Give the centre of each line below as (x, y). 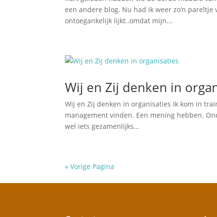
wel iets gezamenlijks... (102, 126)
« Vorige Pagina (90, 166)
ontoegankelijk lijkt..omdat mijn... (119, 21)
